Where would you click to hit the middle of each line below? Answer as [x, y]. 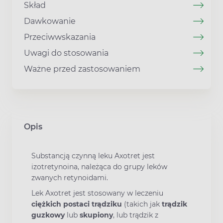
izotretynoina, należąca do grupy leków [99, 167]
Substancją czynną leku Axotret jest [93, 156]
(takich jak [142, 204]
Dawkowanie [50, 21]
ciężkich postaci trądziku [77, 204]
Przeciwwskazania [60, 37]
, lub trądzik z [136, 215]
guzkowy [48, 215]
